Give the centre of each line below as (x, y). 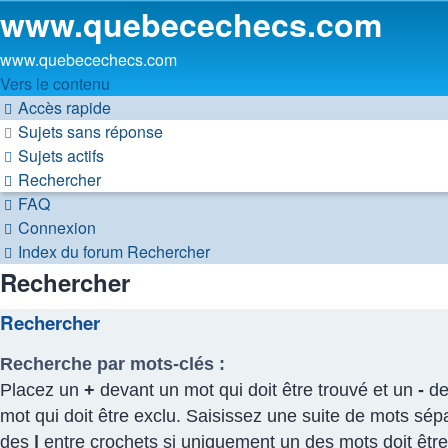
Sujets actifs (61, 155)
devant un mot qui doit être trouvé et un (256, 389)
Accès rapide (64, 107)
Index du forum (70, 251)
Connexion (57, 227)
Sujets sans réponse (90, 131)
